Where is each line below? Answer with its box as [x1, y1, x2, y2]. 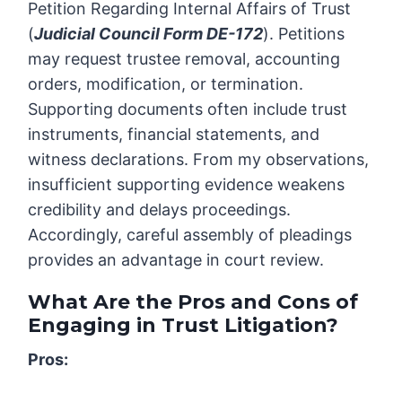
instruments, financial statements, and [28, 125, 320, 144]
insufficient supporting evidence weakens [28, 175, 345, 195]
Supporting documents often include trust [28, 100, 348, 119]
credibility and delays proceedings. [28, 200, 292, 220]
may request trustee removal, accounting [28, 49, 341, 69]
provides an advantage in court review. [28, 250, 325, 270]
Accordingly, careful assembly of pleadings [28, 225, 353, 245]
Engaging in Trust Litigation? [28, 313, 339, 338]
